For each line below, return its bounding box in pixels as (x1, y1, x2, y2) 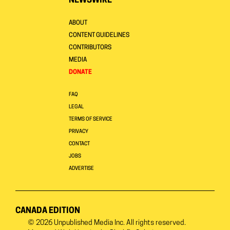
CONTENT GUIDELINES (69, 32, 129, 39)
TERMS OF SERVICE (69, 116, 112, 122)
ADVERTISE (69, 165, 94, 171)
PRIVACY (69, 128, 88, 135)
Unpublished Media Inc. (54, 219, 125, 227)
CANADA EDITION (15, 206, 80, 215)
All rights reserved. (125, 219, 186, 227)
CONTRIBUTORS (69, 44, 111, 51)
